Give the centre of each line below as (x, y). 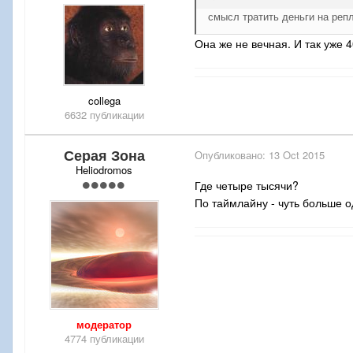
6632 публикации (104, 114)
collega (104, 100)
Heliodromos (104, 169)
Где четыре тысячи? (247, 185)
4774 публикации (104, 338)
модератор (104, 324)
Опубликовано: (232, 154)
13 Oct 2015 (297, 154)
